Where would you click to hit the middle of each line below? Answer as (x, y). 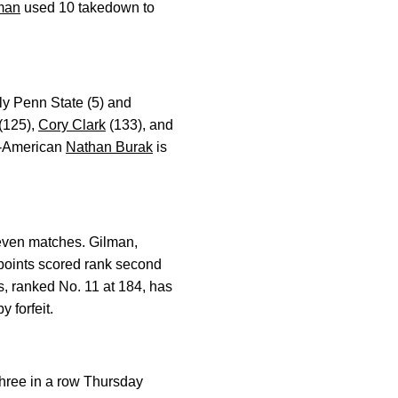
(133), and (139, 125)
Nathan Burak (109, 147)
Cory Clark (72, 125)
